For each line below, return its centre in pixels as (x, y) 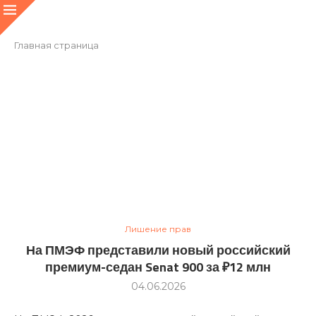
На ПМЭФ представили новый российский (158, 250)
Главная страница (56, 45)
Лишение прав (158, 229)
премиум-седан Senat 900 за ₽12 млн (158, 267)
